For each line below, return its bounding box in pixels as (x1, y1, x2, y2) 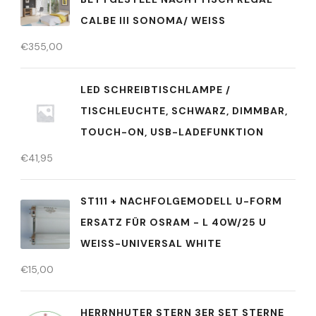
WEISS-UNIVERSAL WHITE (80, 237, 221, 250)
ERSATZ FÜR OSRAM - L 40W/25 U (80, 216, 267, 229)
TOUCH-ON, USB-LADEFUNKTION (80, 126, 264, 138)
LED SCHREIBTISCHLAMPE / (80, 83, 231, 96)
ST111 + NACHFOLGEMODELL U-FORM (80, 195, 282, 207)
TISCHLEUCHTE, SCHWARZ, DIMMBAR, (80, 104, 288, 117)
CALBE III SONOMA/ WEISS (80, 14, 219, 27)
